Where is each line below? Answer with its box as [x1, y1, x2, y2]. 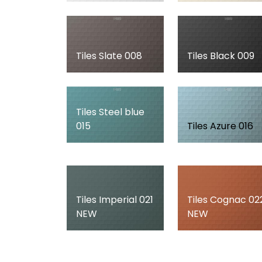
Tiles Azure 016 [187, 119, 253, 133]
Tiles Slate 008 [76, 49, 142, 63]
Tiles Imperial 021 [76, 192, 153, 206]
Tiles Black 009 [187, 49, 254, 63]
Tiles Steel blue [76, 105, 144, 119]
